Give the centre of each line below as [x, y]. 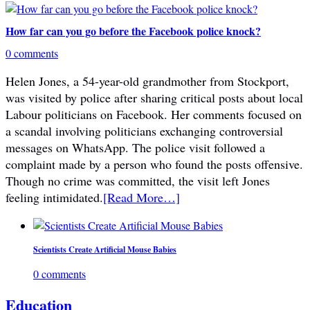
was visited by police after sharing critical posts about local [154, 97]
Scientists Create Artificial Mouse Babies [105, 249]
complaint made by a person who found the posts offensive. [154, 164]
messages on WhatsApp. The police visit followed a [135, 147]
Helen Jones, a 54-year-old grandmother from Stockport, [147, 81]
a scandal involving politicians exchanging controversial [144, 130]
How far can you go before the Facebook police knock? [133, 30]
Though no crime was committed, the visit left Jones [138, 180]
